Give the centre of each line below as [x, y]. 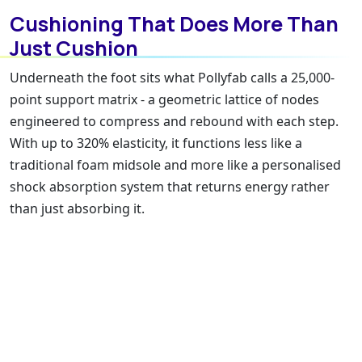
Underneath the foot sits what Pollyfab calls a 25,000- [172, 77]
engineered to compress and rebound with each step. [174, 121]
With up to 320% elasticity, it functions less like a [156, 143]
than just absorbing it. [77, 208]
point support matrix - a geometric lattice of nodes [164, 99]
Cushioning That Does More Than [174, 23]
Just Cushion [74, 48]
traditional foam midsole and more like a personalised [175, 164]
